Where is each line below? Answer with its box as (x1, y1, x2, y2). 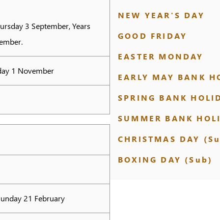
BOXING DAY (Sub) (118, 154, 213, 165)
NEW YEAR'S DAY (118, 10, 205, 20)
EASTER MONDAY (118, 51, 204, 61)
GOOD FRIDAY (118, 30, 188, 41)
